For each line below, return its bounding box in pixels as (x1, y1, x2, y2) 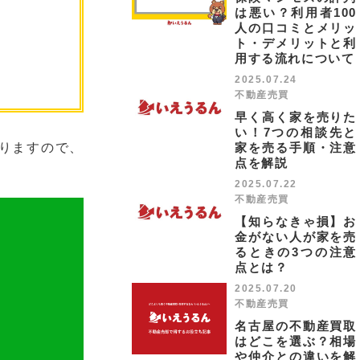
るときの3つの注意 (235, 245, 357, 259)
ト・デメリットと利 (235, 36, 357, 50)
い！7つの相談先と (235, 125, 357, 139)
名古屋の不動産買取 (235, 319, 357, 333)
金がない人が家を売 (235, 230, 357, 243)
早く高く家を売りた (235, 110, 357, 124)
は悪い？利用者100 (235, 6, 357, 19)
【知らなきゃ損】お (235, 215, 357, 228)
